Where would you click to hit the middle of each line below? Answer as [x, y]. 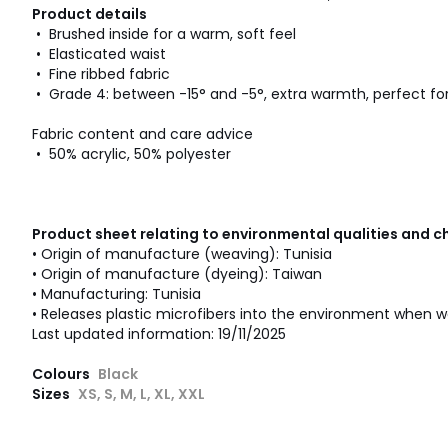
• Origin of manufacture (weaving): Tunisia [182, 254]
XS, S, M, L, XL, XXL [141, 394]
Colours [62, 374]
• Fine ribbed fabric [101, 74]
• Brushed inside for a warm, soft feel [164, 34]
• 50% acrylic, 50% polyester [131, 154]
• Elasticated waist [99, 54]
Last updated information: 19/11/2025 [159, 334]
